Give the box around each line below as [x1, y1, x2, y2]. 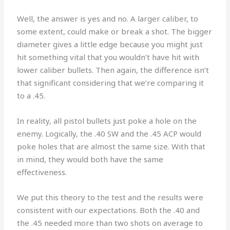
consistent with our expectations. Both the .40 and [17, 204, 200, 215]
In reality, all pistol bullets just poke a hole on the [17, 115, 197, 126]
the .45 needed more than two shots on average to [17, 217, 203, 228]
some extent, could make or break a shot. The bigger [17, 26, 213, 36]
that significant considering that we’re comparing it [17, 77, 204, 88]
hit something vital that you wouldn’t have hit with [17, 51, 200, 62]
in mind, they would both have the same [17, 154, 164, 164]
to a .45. [17, 90, 46, 101]
